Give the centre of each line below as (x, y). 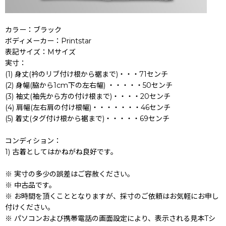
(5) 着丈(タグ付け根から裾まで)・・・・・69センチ (87, 118)
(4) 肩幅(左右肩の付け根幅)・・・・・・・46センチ (88, 107)
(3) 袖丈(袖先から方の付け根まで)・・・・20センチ (88, 96)
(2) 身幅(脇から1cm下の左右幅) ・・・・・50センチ (89, 85)
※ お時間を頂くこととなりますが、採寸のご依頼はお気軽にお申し (112, 196)
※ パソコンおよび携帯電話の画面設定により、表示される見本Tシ (110, 218)
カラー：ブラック (33, 30)
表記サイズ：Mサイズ (40, 52)
